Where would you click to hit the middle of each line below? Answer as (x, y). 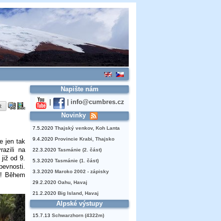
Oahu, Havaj (73, 183)
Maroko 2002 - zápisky (82, 172)
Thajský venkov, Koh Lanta (87, 128)
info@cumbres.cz (97, 102)
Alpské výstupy (79, 204)
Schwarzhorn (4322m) (78, 216)
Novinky (74, 115)
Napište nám (79, 89)
